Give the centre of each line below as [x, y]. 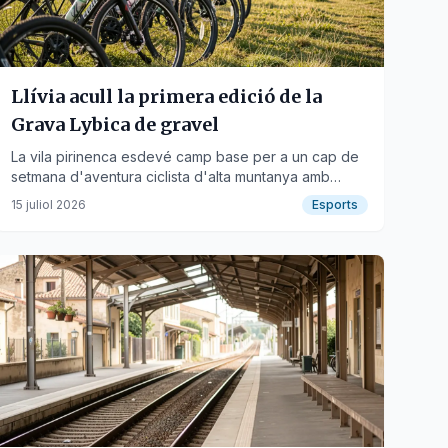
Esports [334, 204]
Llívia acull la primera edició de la [166, 96]
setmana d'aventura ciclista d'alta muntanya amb [170, 176]
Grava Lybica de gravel [114, 124]
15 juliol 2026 [48, 204]
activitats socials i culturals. [97, 196]
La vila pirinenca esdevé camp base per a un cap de [184, 156]
